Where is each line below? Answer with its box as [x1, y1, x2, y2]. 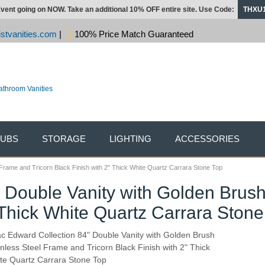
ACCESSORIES [175, 134, 240, 144]
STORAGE [42, 134, 86, 144]
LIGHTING [109, 134, 151, 144]
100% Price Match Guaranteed [72, 29, 193, 39]
